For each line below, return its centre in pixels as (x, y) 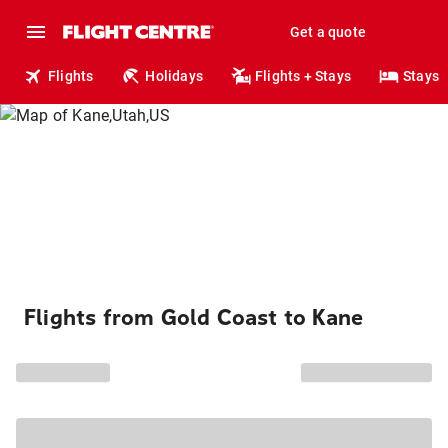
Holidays (174, 76)
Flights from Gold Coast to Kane (194, 318)
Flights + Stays (303, 76)
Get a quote (327, 32)
